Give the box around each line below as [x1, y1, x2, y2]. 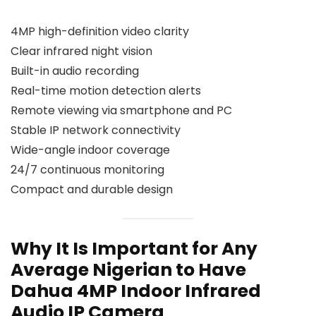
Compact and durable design [11, 181, 173, 198]
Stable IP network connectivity [11, 122, 181, 139]
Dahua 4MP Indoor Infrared [11, 278, 261, 303]
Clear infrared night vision [11, 43, 152, 60]
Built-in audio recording [11, 63, 139, 80]
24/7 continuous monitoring [11, 162, 164, 178]
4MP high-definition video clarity [11, 23, 189, 40]
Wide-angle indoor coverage [11, 142, 170, 159]
